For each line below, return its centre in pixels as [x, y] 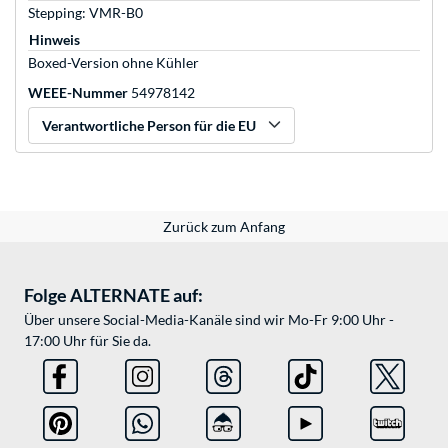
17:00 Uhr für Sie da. [87, 341]
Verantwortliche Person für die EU [149, 126]
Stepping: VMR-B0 [85, 13]
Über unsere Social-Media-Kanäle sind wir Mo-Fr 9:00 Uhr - [209, 320]
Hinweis [54, 40]
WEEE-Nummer [78, 93]
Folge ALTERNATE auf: [113, 295]
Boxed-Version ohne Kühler [113, 63]
